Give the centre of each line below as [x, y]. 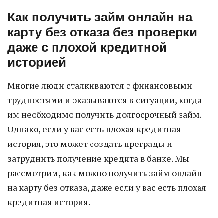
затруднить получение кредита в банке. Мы [98, 158]
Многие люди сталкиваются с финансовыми [100, 85]
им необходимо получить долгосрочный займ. [104, 114]
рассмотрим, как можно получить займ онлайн [105, 173]
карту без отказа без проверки [102, 32]
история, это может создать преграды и [90, 144]
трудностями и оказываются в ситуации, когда [105, 100]
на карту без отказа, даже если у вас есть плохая [107, 187]
